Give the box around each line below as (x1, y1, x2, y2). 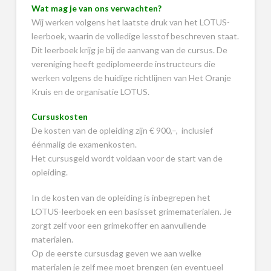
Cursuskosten (31, 111, 88, 122)
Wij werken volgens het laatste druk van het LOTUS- (31, 17, 230, 28)
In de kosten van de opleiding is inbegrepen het (31, 192, 211, 203)
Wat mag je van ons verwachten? (31, 3, 162, 14)
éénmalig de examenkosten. (31, 139, 137, 150)
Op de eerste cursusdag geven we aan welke (31, 247, 201, 258)
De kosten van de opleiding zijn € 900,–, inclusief (31, 125, 213, 136)
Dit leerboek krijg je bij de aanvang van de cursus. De (31, 45, 227, 56)
